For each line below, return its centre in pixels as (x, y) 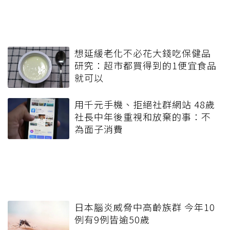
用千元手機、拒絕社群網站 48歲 (145, 104)
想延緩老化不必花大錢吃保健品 (143, 53)
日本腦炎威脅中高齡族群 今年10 (145, 207)
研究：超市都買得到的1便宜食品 (146, 65)
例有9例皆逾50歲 (112, 219)
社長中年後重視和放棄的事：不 (143, 116)
